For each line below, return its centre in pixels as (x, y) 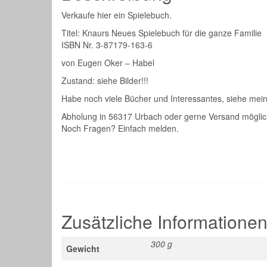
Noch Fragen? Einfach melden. (120, 128)
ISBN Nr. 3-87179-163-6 (107, 44)
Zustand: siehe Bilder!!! (105, 80)
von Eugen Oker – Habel (108, 62)
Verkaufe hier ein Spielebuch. (117, 15)
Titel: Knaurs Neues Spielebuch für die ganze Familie (162, 32)
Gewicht (83, 248)
